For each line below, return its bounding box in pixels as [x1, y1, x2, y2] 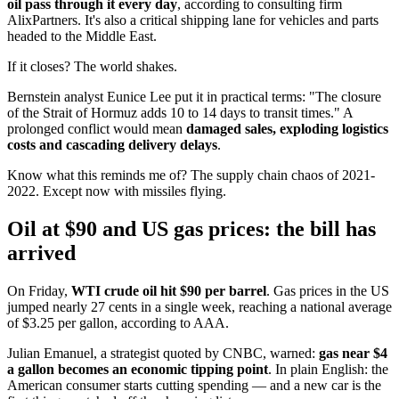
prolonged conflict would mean [7, 121, 186, 137]
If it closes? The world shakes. [7, 59, 177, 75]
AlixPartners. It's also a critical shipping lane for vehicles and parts [7, 12, 379, 28]
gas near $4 [319, 346, 387, 362]
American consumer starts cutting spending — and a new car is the [7, 378, 381, 394]
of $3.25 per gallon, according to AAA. [7, 315, 229, 331]
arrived [7, 241, 76, 265]
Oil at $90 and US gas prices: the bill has [7, 217, 376, 241]
